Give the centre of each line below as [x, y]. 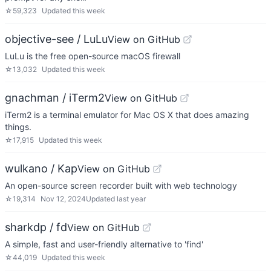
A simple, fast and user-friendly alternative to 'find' [104, 244]
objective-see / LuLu [56, 39]
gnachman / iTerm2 [55, 98]
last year [131, 199]
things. [18, 127]
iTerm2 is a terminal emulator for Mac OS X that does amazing [127, 115]
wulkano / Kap [41, 168]
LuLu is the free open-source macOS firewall [93, 56]
